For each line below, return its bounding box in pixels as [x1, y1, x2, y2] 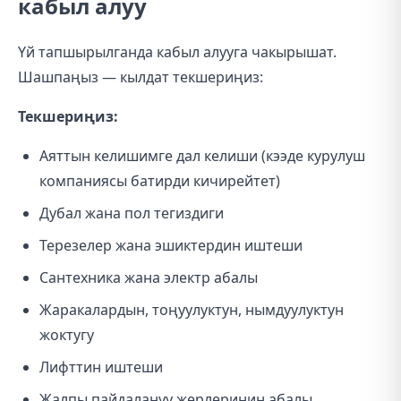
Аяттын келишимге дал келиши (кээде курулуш [39, 146, 365, 166]
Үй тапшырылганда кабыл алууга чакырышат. [18, 42, 337, 62]
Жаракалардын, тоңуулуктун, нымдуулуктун [39, 300, 344, 320]
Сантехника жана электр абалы [39, 268, 258, 287]
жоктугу [39, 325, 94, 345]
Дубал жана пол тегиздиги [39, 203, 224, 223]
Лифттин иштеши [39, 357, 163, 377]
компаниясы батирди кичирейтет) [39, 171, 280, 191]
